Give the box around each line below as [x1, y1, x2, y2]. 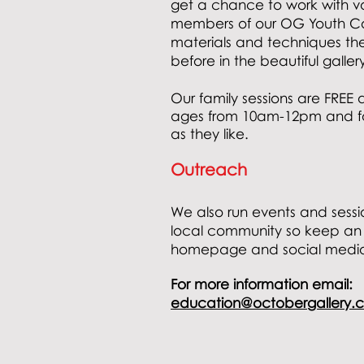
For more [171, 275, 229, 292]
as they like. [171, 125, 249, 142]
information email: [233, 275, 353, 292]
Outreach [171, 159, 247, 179]
